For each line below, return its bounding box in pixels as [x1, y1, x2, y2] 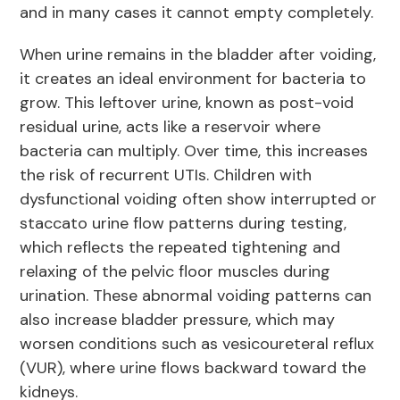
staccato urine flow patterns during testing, [20, 212, 347, 235]
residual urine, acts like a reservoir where [20, 116, 321, 138]
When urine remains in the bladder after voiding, [20, 44, 377, 66]
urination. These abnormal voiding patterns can [20, 285, 372, 307]
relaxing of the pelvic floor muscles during [20, 261, 331, 283]
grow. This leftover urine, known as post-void [20, 92, 354, 114]
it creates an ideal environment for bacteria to [20, 68, 367, 90]
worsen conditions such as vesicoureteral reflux [20, 333, 375, 355]
